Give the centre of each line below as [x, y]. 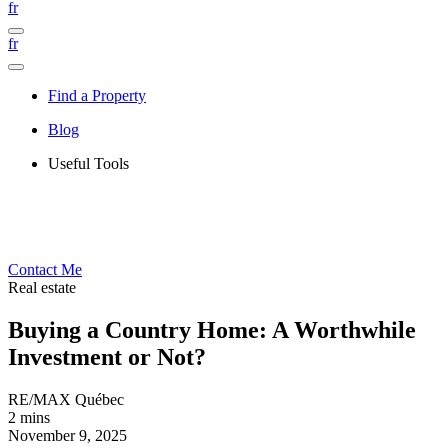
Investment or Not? [107, 356]
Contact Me [45, 269]
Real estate [42, 287]
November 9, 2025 [67, 435]
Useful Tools [88, 163]
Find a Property [97, 95]
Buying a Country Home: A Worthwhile [212, 329]
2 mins [29, 417]
